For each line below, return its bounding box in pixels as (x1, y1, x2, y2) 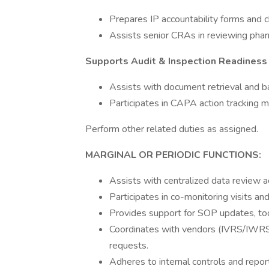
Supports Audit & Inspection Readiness (85, 55, 267, 68)
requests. (109, 239, 148, 252)
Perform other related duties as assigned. (85, 122, 258, 136)
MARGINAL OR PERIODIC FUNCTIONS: (85, 148, 261, 162)
